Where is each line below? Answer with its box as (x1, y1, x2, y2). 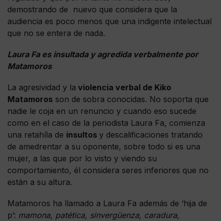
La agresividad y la (7, 82, 76, 93)
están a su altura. (7, 177, 72, 187)
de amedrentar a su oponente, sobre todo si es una (7, 142, 200, 152)
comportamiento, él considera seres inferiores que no (7, 165, 209, 176)
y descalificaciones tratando (99, 130, 203, 140)
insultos (66, 130, 99, 140)
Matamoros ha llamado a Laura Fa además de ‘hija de (7, 198, 207, 209)
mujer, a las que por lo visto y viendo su (7, 153, 157, 164)
